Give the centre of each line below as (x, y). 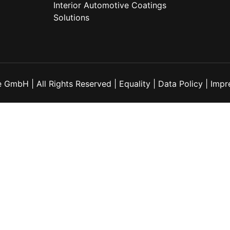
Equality (135, 84)
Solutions (71, 17)
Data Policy (180, 84)
